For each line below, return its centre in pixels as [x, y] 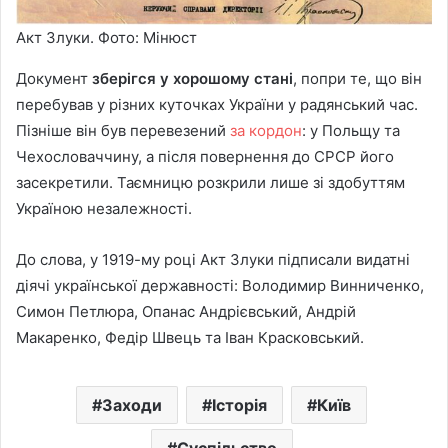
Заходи [132, 405]
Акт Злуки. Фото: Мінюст [106, 38]
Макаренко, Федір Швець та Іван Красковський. [190, 338]
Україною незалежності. [104, 209]
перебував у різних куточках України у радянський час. [217, 105]
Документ [54, 79]
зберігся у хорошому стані [192, 79]
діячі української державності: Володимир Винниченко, [220, 286]
